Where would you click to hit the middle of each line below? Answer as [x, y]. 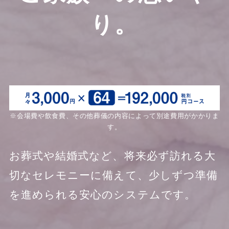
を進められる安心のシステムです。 [102, 194]
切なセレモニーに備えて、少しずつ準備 [113, 175]
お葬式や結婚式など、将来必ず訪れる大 [112, 156]
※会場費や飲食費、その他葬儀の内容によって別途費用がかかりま [114, 116]
